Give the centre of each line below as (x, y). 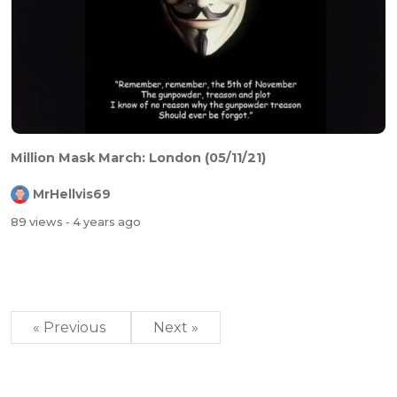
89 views (38, 222)
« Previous (71, 328)
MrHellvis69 (72, 195)
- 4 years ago (103, 222)
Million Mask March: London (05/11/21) (138, 157)
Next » (176, 328)
